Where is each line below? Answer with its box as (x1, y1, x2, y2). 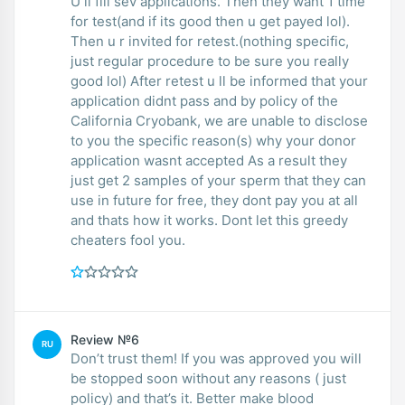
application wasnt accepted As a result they (71, 151, 347, 169)
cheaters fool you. (71, 231, 185, 249)
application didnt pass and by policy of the (71, 91, 338, 109)
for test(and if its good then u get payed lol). (71, 12, 350, 30)
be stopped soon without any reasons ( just (71, 369, 346, 387)
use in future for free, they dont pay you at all (71, 191, 358, 209)
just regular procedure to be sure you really (71, 52, 349, 70)
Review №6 (71, 331, 139, 347)
